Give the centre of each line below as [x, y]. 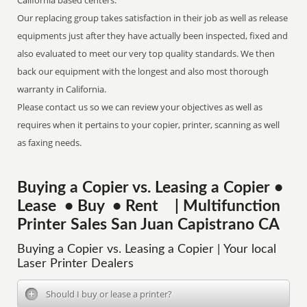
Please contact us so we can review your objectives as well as [140, 107]
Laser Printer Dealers [76, 264]
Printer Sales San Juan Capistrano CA [149, 225]
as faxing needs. [50, 143]
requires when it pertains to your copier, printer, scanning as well [149, 125]
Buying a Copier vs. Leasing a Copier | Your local [147, 249]
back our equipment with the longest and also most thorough [143, 71]
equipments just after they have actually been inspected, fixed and [153, 36]
